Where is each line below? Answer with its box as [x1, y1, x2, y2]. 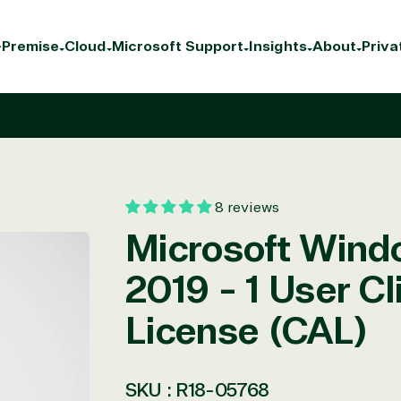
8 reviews [215, 199, 279, 217]
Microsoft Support [112, 38, 243, 55]
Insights [249, 38, 307, 55]
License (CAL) [125, 308, 368, 355]
